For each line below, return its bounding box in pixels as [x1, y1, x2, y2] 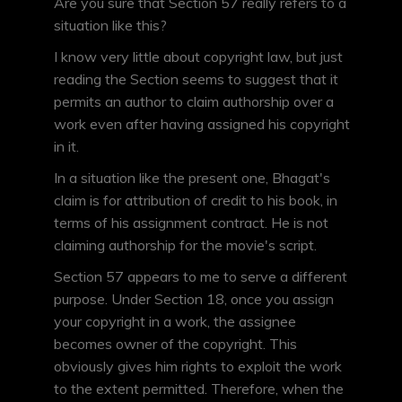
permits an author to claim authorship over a [54, 92, 334, 111]
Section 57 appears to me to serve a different [54, 267, 347, 286]
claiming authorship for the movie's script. [54, 236, 317, 255]
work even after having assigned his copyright [54, 115, 350, 134]
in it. [54, 137, 79, 156]
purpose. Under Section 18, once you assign [54, 290, 334, 309]
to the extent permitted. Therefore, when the [54, 380, 344, 398]
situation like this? [54, 16, 167, 35]
